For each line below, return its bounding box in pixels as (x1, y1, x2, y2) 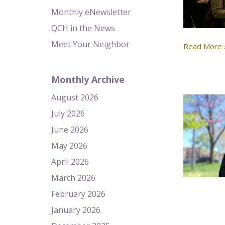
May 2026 (51, 140, 87, 151)
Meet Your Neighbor (51, 39, 130, 50)
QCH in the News (51, 23, 115, 34)
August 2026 (51, 92, 98, 103)
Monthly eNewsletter (51, 7, 131, 18)
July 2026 (51, 108, 85, 119)
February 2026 (51, 188, 105, 199)
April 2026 (51, 156, 89, 167)
